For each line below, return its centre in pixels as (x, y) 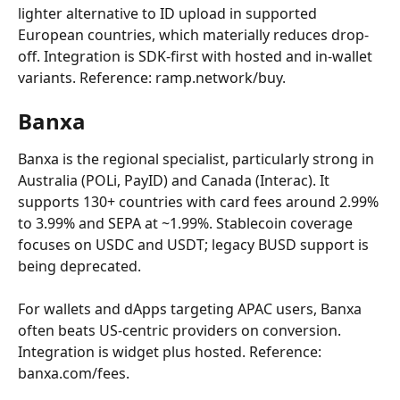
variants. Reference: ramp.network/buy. (152, 78)
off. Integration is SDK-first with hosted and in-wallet (197, 56)
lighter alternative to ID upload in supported (169, 13)
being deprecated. (79, 266)
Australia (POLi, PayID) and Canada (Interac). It (175, 180)
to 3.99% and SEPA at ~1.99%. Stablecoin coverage (187, 223)
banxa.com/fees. (74, 373)
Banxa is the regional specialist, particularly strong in (198, 159)
